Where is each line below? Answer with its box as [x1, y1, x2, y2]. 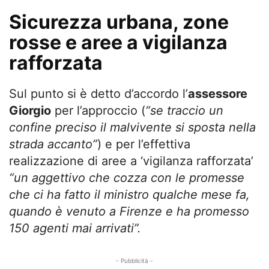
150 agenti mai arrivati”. [9, 220, 141, 235]
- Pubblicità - [116, 256, 153, 264]
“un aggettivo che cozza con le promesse [9, 170, 244, 185]
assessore [188, 86, 247, 101]
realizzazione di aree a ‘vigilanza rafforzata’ [9, 153, 253, 168]
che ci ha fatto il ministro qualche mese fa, [9, 187, 250, 202]
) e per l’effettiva [97, 136, 190, 151]
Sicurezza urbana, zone [9, 10, 229, 34]
